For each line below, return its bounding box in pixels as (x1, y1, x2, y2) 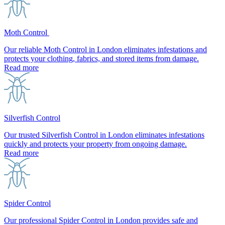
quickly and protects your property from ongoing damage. (4, 139, 187, 148)
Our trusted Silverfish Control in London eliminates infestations (4, 130, 204, 139)
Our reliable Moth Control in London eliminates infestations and (4, 45, 207, 54)
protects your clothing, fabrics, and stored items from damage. (4, 54, 199, 63)
